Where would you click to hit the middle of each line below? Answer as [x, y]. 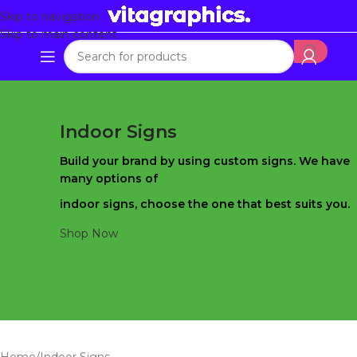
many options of [109, 178]
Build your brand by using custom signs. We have [205, 161]
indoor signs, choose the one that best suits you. [205, 204]
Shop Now [89, 233]
